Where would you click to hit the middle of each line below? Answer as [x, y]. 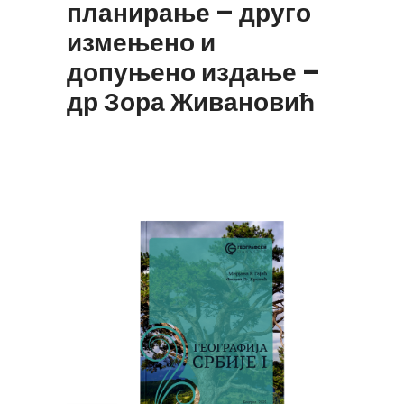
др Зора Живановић [191, 102]
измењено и [141, 42]
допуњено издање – [193, 72]
